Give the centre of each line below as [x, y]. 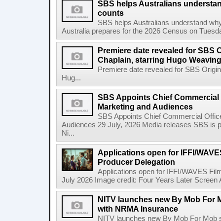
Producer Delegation [136, 162]
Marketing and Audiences [145, 107]
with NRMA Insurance [138, 209]
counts [111, 13]
